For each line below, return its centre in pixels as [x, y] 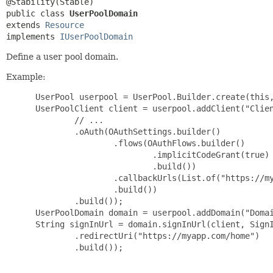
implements [33, 36]
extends [26, 25]
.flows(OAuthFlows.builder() [138, 143]
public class [38, 13]
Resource [65, 25]
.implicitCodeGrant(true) [150, 154]
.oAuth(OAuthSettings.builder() [126, 131]
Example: [26, 76]
